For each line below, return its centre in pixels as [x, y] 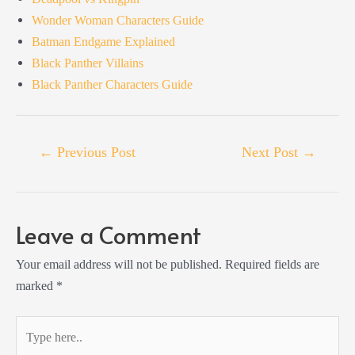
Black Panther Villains [88, 63]
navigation [41, 166]
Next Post [271, 152]
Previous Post [95, 152]
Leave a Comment [109, 235]
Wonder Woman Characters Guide [118, 21]
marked [36, 286]
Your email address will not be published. [119, 265]
